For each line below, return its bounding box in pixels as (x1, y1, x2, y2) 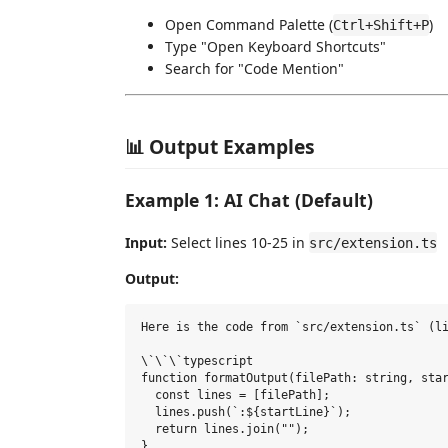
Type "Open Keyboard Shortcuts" (165, 37, 386, 56)
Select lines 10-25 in (167, 232, 309, 252)
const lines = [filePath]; (141, 388, 330, 403)
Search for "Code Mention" (165, 59, 344, 78)
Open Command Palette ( (165, 15, 333, 34)
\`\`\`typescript (141, 354, 253, 369)
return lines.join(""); (141, 422, 309, 437)
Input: (125, 232, 167, 252)
